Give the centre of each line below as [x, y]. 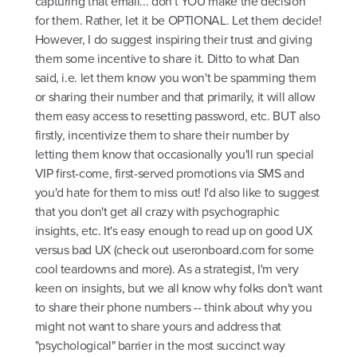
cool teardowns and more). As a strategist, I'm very [167, 269]
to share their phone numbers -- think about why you [173, 308]
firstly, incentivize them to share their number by [162, 135]
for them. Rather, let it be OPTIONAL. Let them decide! [178, 21]
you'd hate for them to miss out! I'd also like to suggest [177, 193]
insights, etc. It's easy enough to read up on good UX [173, 231]
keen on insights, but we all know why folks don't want [178, 288]
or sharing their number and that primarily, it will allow [175, 97]
